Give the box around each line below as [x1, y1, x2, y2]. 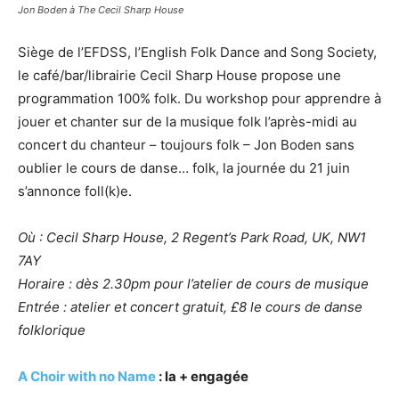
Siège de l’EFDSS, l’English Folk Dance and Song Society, [18, 43, 377, 61]
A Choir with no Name [18, 367, 156, 385]
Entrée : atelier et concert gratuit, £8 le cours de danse [18, 297, 362, 315]
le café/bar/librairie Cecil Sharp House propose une [18, 66, 341, 84]
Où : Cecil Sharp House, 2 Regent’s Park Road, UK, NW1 [18, 228, 366, 246]
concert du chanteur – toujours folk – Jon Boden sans [18, 135, 354, 153]
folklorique [18, 321, 85, 338]
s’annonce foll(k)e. [18, 182, 132, 199]
